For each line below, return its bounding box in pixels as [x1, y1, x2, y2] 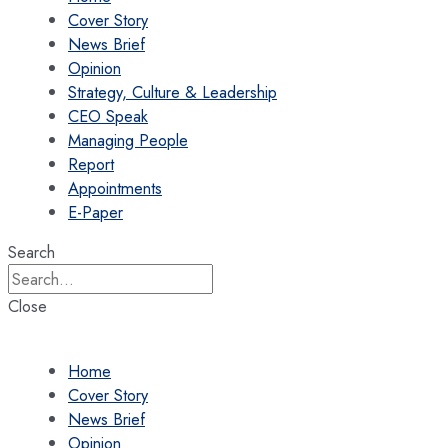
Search [8, 240, 55, 265]
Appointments [68, 175, 162, 200]
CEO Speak [68, 103, 148, 128]
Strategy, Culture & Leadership [68, 79, 277, 104]
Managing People [68, 127, 188, 152]
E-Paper [68, 199, 123, 224]
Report [68, 151, 114, 176]
